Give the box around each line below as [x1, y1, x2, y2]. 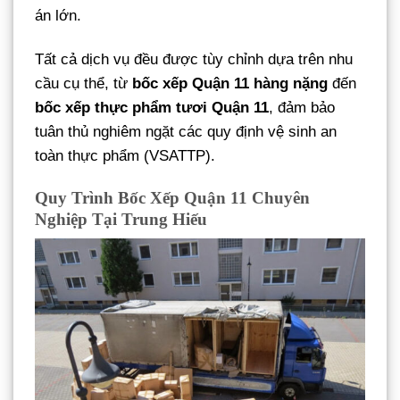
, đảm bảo [269, 98, 335, 116]
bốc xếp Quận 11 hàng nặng [132, 74, 328, 92]
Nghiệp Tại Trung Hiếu [35, 209, 207, 229]
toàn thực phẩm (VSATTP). [35, 146, 215, 164]
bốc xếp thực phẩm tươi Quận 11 [35, 98, 269, 116]
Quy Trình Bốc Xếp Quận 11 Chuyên [35, 187, 310, 207]
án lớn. [35, 6, 81, 24]
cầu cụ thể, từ [35, 74, 132, 92]
